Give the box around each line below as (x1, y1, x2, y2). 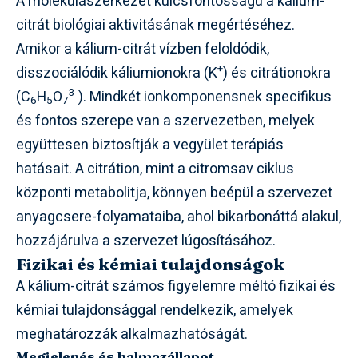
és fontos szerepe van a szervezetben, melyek (16, 110, 315, 132)
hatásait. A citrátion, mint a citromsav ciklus (16, 158, 294, 180)
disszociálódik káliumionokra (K (16, 62, 217, 84)
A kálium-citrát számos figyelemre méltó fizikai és (16, 276, 336, 297)
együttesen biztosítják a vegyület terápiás (16, 134, 284, 156)
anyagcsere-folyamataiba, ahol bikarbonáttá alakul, (16, 206, 341, 228)
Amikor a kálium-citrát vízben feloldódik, (16, 38, 269, 60)
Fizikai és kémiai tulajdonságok (16, 253, 284, 274)
